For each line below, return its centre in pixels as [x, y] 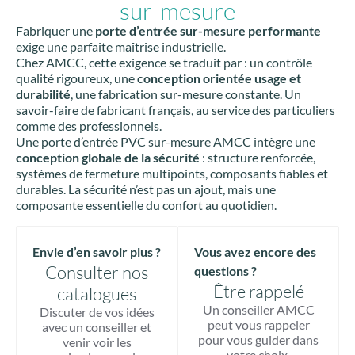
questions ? [225, 271]
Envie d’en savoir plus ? [97, 252]
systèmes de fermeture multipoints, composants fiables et [172, 174]
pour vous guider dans [258, 340]
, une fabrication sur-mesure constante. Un [186, 94]
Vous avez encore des [255, 252]
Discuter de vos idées [97, 312]
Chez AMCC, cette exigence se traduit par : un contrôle [164, 63]
